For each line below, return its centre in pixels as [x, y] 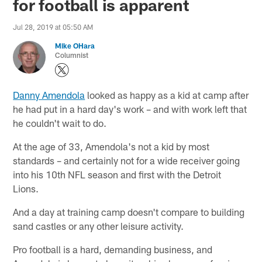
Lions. [26, 188]
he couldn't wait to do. [60, 123]
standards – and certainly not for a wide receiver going [127, 160]
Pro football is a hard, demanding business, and [113, 249]
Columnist [72, 55]
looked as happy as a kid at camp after [167, 94]
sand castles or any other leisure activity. [99, 225]
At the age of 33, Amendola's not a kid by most [111, 146]
